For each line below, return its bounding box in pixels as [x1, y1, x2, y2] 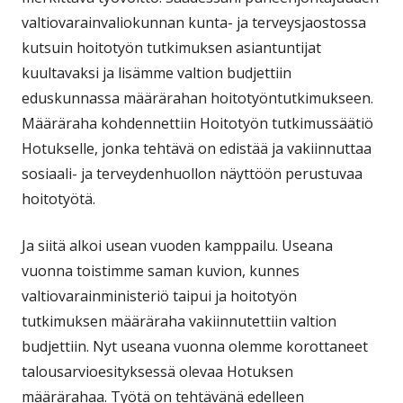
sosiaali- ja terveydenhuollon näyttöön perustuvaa [22, 163, 363, 184]
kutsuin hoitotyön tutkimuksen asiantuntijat [22, 37, 321, 58]
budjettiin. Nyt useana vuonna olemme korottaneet [22, 336, 368, 356]
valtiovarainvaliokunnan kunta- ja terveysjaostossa [22, 12, 366, 32]
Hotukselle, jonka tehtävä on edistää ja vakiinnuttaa [22, 138, 372, 158]
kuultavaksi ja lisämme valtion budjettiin [22, 62, 291, 83]
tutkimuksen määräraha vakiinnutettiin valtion [22, 310, 336, 331]
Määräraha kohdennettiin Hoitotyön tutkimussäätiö [22, 112, 373, 133]
